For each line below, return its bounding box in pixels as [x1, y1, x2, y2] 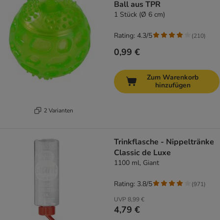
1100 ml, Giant [114, 158, 159, 168]
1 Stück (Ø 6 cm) [114, 10, 165, 20]
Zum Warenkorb [147, 73, 198, 82]
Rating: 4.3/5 [114, 31, 152, 41]
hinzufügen [155, 81, 191, 90]
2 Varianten [43, 106, 73, 114]
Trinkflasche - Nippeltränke [114, 137, 214, 148]
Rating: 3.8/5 [114, 179, 152, 189]
